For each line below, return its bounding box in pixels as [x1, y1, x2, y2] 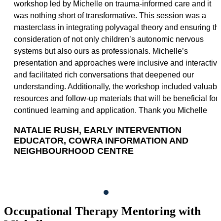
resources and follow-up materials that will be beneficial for [14, 94, 218, 103]
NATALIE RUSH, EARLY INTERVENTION [14, 125, 182, 136]
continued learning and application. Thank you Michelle [14, 106, 207, 115]
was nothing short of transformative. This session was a [14, 11, 206, 20]
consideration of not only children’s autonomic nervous [14, 35, 204, 44]
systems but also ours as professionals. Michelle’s [14, 47, 188, 56]
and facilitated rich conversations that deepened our [14, 71, 194, 79]
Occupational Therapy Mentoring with [4, 205, 201, 218]
